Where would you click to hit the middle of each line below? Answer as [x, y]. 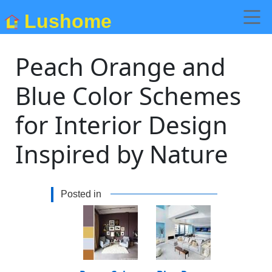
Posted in [81, 194]
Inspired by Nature [122, 154]
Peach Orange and [121, 66]
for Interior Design [122, 125]
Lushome [68, 21]
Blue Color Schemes [128, 96]
